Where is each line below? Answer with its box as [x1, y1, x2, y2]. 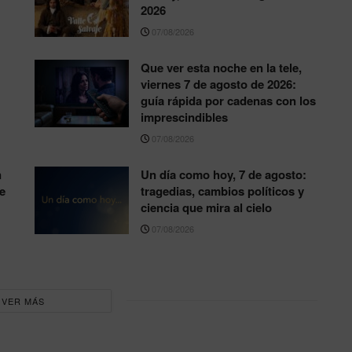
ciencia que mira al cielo [141, 198, 272, 216]
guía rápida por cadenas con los [141, 91, 316, 109]
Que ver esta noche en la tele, [141, 58, 302, 76]
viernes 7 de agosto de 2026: [141, 75, 296, 93]
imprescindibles [141, 108, 228, 126]
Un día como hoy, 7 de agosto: [141, 165, 306, 183]
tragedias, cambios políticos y [141, 181, 304, 200]
